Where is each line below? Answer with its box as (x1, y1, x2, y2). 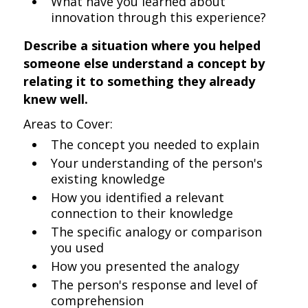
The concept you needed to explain (51, 136, 260, 153)
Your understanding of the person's (51, 155, 263, 171)
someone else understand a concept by (23, 55, 265, 71)
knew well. (23, 91, 89, 107)
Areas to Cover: (23, 115, 113, 132)
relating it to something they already (23, 73, 256, 89)
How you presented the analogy (51, 258, 240, 274)
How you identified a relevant (51, 189, 225, 206)
